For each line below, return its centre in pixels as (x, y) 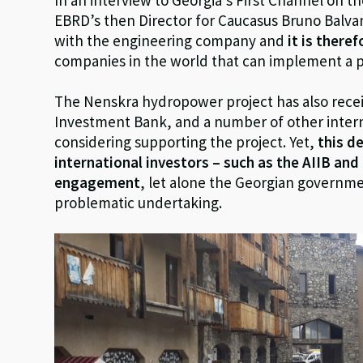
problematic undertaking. (139, 202)
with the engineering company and (171, 40)
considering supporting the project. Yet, (186, 141)
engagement (98, 182)
